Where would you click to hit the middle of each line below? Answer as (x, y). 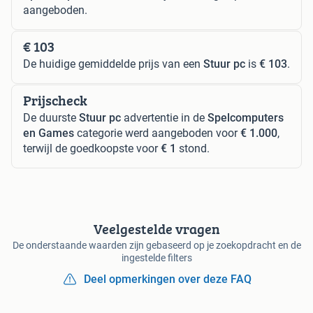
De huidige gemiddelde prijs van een (113, 64)
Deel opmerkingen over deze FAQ (168, 279)
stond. (193, 148)
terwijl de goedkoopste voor (92, 148)
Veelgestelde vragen (156, 228)
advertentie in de (164, 117)
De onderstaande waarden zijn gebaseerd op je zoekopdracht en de (156, 245)
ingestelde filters (156, 257)
